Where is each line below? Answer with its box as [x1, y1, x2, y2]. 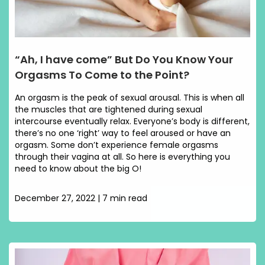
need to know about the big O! [15, 163, 141, 174]
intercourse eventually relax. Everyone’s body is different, [15, 115, 250, 127]
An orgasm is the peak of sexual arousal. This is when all [15, 92, 244, 104]
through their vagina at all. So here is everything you [15, 151, 230, 163]
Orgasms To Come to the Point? [15, 67, 189, 82]
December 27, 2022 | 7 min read [15, 192, 147, 204]
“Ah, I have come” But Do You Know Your [15, 52, 233, 67]
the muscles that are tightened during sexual [15, 104, 202, 115]
